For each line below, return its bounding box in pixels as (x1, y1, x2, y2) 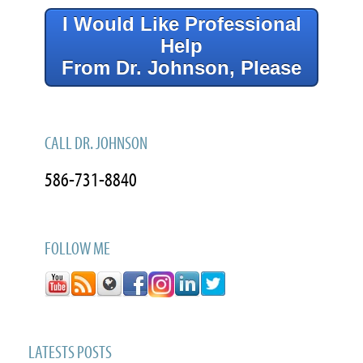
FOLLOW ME (45, 237, 110, 259)
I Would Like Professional (62, 13, 301, 36)
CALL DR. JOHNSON (45, 132, 147, 154)
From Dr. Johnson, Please (62, 57, 301, 79)
